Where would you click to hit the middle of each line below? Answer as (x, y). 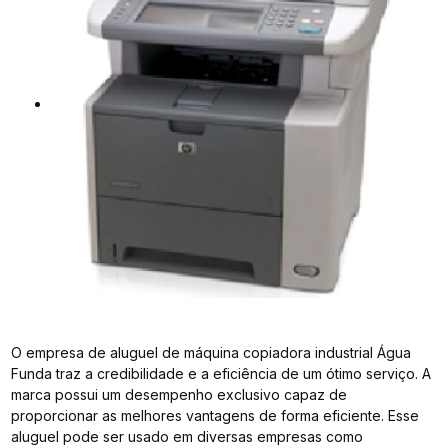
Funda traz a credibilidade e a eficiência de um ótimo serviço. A (221, 373)
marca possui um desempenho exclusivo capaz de (179, 394)
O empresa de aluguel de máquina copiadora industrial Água (211, 352)
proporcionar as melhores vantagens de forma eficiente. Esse (215, 415)
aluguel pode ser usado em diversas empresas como (187, 436)
